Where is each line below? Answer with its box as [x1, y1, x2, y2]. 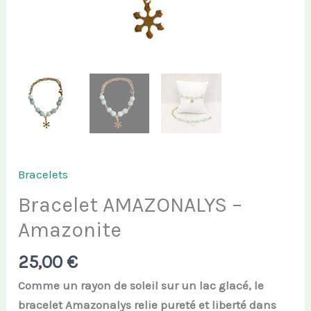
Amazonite [18, 217, 122, 243]
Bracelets [18, 167, 69, 182]
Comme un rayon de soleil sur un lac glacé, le [18, 278, 264, 293]
